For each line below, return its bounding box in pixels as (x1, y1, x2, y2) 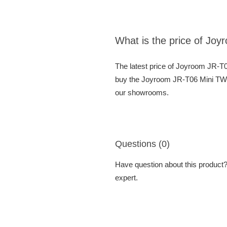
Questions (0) (115, 138, 170, 149)
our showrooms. (115, 88, 169, 97)
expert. (115, 173, 138, 182)
